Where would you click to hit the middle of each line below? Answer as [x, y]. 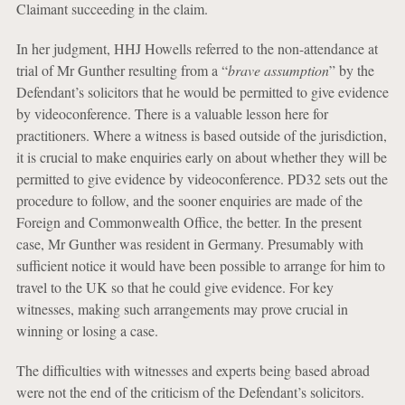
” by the [351, 70]
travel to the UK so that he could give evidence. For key [174, 287]
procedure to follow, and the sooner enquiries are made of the [189, 200]
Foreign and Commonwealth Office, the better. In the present [188, 222]
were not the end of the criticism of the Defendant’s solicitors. [190, 392]
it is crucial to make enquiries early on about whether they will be [201, 157]
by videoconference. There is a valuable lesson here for [172, 113]
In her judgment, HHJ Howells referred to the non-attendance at [197, 48]
